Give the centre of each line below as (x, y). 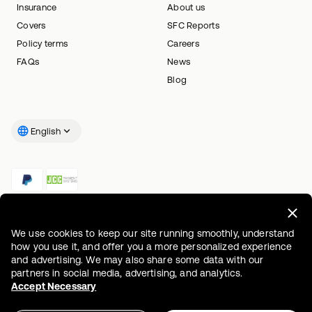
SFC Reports (193, 25)
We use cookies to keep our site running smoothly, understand (153, 233)
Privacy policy (251, 299)
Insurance (37, 7)
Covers (31, 25)
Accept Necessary (54, 286)
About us (186, 7)
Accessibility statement (163, 299)
